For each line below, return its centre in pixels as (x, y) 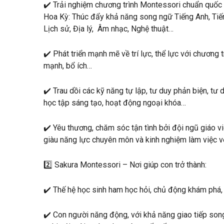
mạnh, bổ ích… (69, 65)
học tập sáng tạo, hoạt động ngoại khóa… (116, 102)
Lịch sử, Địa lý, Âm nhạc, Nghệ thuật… (109, 28)
